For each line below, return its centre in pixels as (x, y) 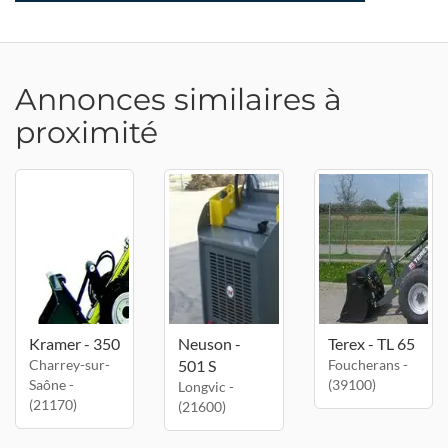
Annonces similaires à (178, 99)
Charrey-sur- (69, 364)
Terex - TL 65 (371, 343)
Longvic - (206, 386)
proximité (86, 132)
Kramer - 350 (74, 343)
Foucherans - (367, 364)
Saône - (51, 384)
